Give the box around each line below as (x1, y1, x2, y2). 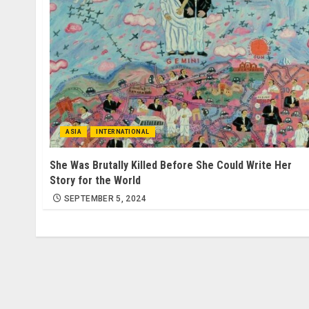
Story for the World (50, 173, 141, 187)
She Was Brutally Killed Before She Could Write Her (50, 158, 292, 172)
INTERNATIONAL (96, 128, 150, 135)
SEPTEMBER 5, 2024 (63, 193, 146, 203)
